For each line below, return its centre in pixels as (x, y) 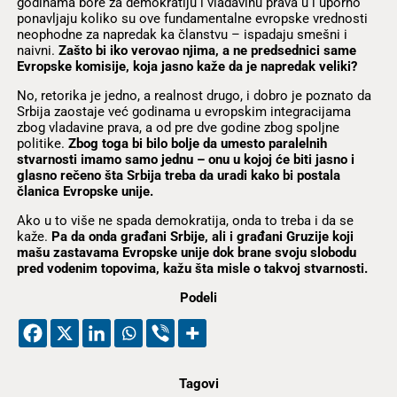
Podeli (198, 298)
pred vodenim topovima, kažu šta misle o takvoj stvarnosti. (192, 269)
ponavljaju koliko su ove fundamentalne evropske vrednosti (192, 18)
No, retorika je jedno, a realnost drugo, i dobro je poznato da (194, 96)
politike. (42, 144)
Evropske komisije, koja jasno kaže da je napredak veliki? (187, 66)
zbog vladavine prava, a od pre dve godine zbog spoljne (178, 128)
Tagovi (198, 384)
